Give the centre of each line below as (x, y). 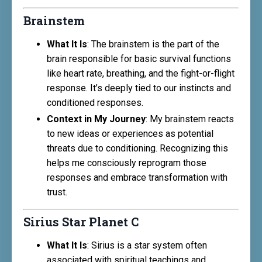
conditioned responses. (95, 102)
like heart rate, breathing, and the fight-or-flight (141, 73)
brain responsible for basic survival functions (139, 58)
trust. (57, 192)
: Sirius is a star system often (147, 245)
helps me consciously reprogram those (127, 163)
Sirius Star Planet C (81, 221)
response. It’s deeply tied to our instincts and (139, 88)
